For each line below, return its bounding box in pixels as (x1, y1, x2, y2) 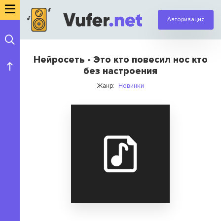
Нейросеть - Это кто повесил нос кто (33, 54, 208, 66)
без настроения (83, 66, 157, 77)
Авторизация (167, 16, 205, 23)
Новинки (118, 82, 144, 90)
